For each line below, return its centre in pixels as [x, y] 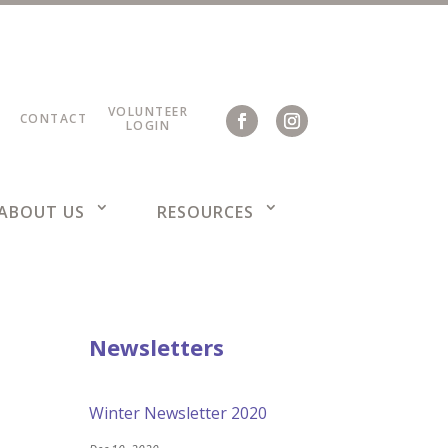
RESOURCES [205, 211]
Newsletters [157, 347]
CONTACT [53, 118]
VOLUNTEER [148, 111]
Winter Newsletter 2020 [178, 412]
